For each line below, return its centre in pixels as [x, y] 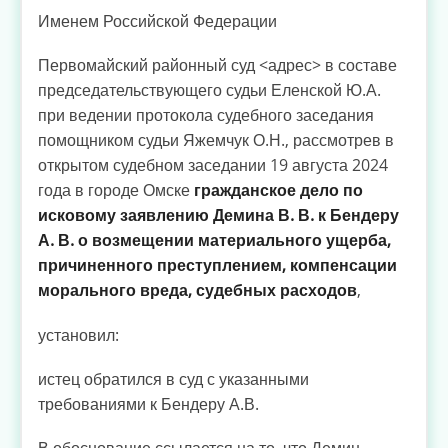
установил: [78, 334]
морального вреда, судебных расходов [197, 290]
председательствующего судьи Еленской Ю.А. [209, 90]
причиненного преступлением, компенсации [217, 265]
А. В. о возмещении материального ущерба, [214, 240]
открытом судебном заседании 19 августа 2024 [213, 165]
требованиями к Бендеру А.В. [148, 403]
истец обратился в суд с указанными [173, 378]
